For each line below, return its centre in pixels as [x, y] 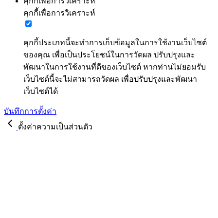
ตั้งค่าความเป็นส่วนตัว [55, 127]
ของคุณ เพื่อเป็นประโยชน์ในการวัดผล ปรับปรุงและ [109, 55]
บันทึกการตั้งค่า [30, 111]
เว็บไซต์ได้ [41, 91]
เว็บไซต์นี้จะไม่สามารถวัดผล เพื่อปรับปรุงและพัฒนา [110, 79]
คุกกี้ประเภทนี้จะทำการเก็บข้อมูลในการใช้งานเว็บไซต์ [115, 43]
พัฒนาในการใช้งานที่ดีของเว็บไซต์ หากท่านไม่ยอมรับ [115, 67]
